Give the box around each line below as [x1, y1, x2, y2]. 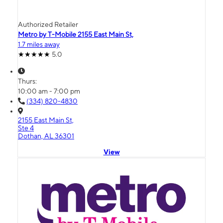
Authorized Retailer [18, 20, 78, 29]
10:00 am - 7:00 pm [18, 87, 80, 96]
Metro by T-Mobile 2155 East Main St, [18, 30, 133, 39]
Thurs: [18, 77, 38, 86]
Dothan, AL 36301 [18, 132, 74, 140]
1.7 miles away [18, 40, 60, 49]
